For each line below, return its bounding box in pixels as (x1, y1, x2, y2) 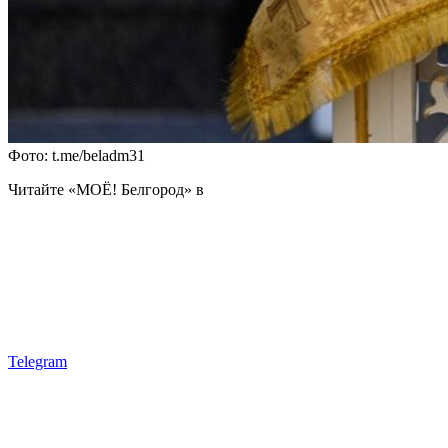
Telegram (8, 352, 67, 370)
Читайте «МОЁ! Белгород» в (8, 180, 204, 198)
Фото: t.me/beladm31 (8, 146, 145, 164)
